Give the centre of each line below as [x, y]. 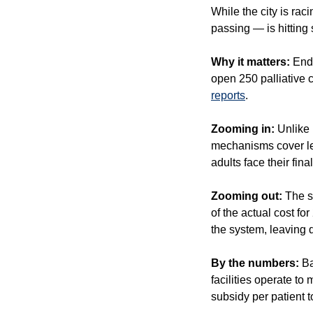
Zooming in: [243, 129]
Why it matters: [250, 61]
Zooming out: [247, 196]
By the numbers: [256, 263]
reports [228, 95]
